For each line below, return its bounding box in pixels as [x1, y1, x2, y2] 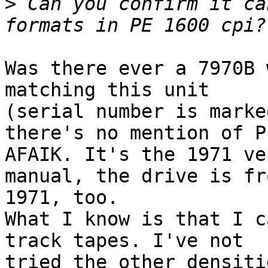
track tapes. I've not [5, 230, 255, 252]
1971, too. [5, 187, 118, 209]
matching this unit [5, 79, 221, 101]
